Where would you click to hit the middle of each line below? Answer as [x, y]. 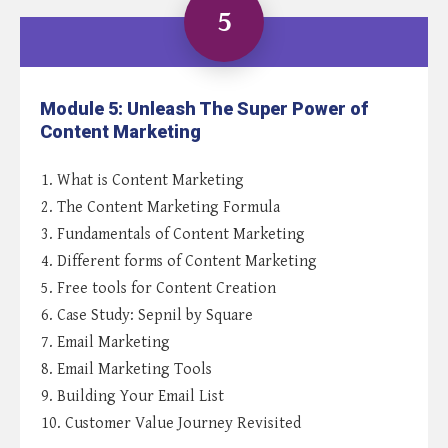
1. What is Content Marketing [142, 181]
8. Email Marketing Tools [126, 370]
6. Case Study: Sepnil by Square [147, 316]
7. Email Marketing [105, 343]
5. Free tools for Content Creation [158, 289]
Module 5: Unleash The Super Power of [204, 109]
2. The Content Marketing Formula [160, 208]
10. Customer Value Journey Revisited [171, 424]
